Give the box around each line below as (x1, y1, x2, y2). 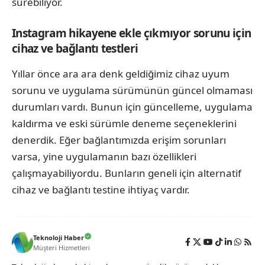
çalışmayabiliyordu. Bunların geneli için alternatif (12, 166, 241, 180)
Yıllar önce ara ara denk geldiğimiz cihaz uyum (12, 66, 230, 80)
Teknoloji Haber (33, 232, 84, 242)
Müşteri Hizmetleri (33, 243, 90, 252)
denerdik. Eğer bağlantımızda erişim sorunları (12, 132, 226, 147)
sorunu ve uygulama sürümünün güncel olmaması (12, 83, 253, 97)
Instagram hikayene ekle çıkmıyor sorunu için (12, 25, 251, 41)
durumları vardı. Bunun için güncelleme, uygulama (12, 99, 253, 114)
